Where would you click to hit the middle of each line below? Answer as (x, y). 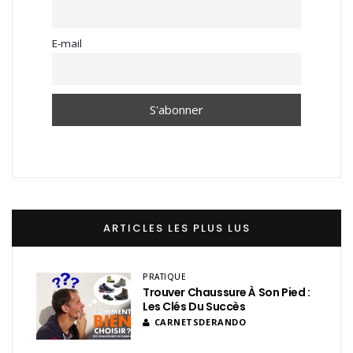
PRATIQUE (164, 276)
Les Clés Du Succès (194, 306)
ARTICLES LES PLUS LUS (176, 228)
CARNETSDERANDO (200, 321)
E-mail (67, 44)
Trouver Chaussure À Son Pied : (227, 292)
